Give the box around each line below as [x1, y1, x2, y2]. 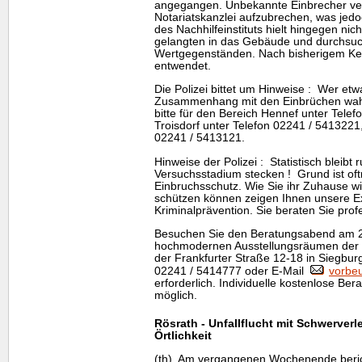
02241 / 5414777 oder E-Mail [154, 265, 310, 277]
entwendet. [154, 59, 211, 72]
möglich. [154, 289, 197, 301]
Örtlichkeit [154, 330, 212, 342]
